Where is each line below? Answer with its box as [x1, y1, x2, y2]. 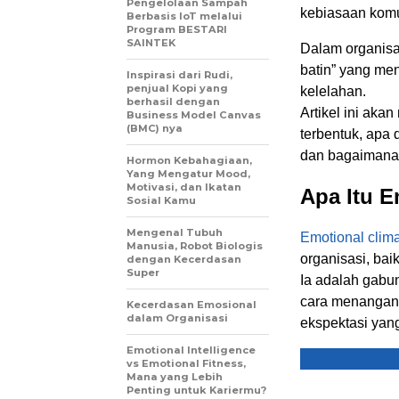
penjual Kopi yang [126, 81, 228, 94]
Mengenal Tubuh [126, 225, 223, 239]
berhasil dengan [126, 94, 220, 108]
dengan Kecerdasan [126, 252, 241, 265]
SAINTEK [126, 36, 175, 49]
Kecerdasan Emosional [126, 297, 256, 311]
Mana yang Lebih [126, 370, 223, 383]
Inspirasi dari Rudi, [126, 68, 232, 81]
